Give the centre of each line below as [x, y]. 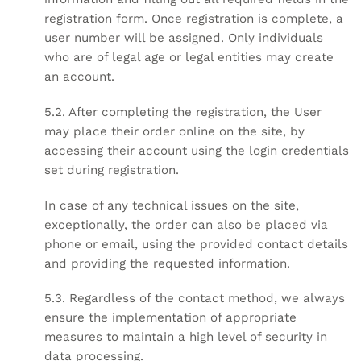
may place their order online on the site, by [174, 131]
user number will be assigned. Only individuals [184, 38]
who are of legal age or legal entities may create [189, 58]
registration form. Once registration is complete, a [194, 19]
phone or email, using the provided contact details [196, 244]
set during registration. [112, 170]
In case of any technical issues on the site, [172, 205]
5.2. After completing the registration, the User [183, 112]
